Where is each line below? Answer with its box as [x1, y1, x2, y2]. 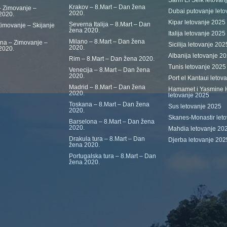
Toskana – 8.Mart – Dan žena [69, 101, 149, 108]
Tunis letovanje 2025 [168, 63, 226, 70]
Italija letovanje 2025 [168, 30, 225, 37]
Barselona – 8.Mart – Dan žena [69, 118, 155, 125]
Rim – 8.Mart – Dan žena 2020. [69, 55, 155, 62]
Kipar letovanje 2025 [168, 19, 225, 26]
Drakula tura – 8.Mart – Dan [69, 135, 145, 142]
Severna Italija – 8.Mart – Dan [69, 21, 150, 28]
